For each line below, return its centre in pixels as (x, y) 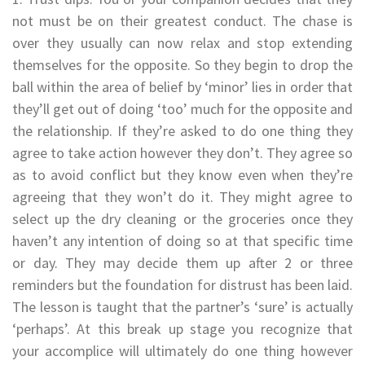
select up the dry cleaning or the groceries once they (182, 218)
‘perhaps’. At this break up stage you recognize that (182, 328)
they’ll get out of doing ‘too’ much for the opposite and (182, 108)
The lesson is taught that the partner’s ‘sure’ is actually (182, 306)
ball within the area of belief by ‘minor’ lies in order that (182, 86)
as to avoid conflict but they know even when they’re (182, 174)
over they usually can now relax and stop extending (182, 42)
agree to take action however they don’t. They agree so (182, 152)
